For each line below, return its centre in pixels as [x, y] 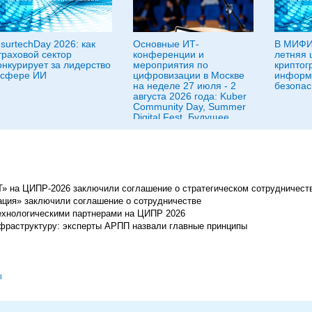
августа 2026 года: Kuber [190, 96]
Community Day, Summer [189, 107]
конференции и [169, 54]
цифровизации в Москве [189, 75]
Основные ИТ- [166, 44]
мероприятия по [171, 65]
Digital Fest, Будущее [181, 117]
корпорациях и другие [184, 138]
